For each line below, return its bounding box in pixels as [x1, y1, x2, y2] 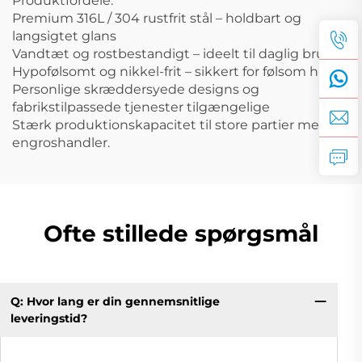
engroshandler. [12, 134, 110, 150]
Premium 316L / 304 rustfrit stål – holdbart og [12, 10, 301, 26]
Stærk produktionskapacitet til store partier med [12, 116, 328, 133]
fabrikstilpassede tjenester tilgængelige [12, 99, 270, 115]
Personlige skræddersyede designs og [12, 81, 259, 97]
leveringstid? [10, 310, 87, 326]
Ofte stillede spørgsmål [44, 219, 318, 247]
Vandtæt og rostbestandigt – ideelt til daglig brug [12, 45, 334, 61]
